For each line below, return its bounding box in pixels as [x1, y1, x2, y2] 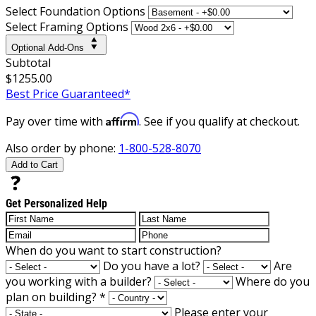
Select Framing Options [6, 18, 128, 35]
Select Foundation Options [6, 3, 145, 19]
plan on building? [6, 288, 99, 305]
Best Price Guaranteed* [6, 85, 130, 102]
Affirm [106, 111, 139, 126]
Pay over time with [6, 113, 106, 129]
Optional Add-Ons [11, 42, 84, 53]
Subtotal [6, 54, 51, 71]
